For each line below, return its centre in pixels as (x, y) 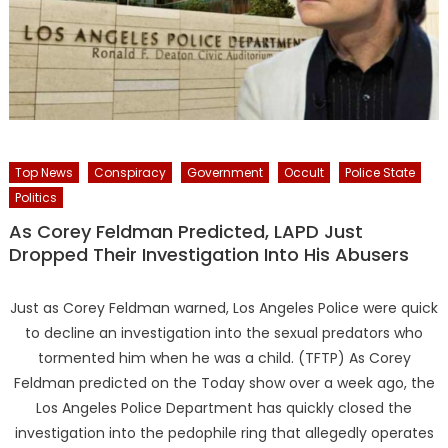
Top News (43, 172)
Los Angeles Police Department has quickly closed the (224, 407)
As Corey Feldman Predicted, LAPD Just (185, 231)
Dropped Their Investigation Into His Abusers (208, 254)
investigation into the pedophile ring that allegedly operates (224, 432)
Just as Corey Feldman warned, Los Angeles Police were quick (224, 307)
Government (224, 172)
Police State (379, 172)
